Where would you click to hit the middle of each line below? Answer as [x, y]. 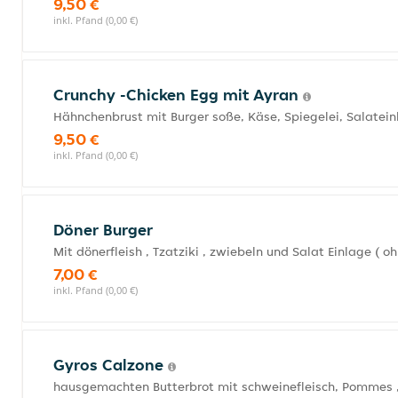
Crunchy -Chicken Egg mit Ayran [178, 95]
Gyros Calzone [111, 365]
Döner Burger [103, 230]
